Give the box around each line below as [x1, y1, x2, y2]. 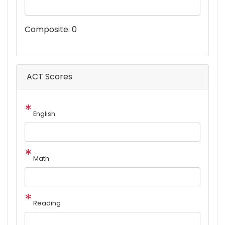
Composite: [25, 24, 70, 36]
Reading [33, 199, 61, 208]
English [33, 109, 55, 119]
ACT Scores [27, 71, 72, 83]
